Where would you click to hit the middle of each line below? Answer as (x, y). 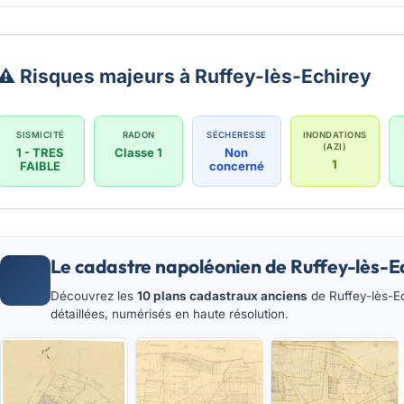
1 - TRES (41, 153)
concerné (236, 166)
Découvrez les (93, 296)
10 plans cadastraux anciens (222, 296)
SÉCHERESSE (237, 135)
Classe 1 (139, 153)
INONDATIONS (335, 135)
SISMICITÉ (41, 135)
